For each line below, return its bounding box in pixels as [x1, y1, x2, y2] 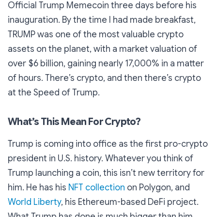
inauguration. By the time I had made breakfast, [8, 14, 196, 25]
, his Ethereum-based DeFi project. [61, 196, 199, 207]
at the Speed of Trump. [8, 87, 100, 98]
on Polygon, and [125, 182, 190, 193]
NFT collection [68, 182, 125, 193]
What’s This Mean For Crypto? [8, 115, 142, 128]
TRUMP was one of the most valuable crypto [8, 29, 184, 40]
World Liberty [8, 196, 61, 207]
